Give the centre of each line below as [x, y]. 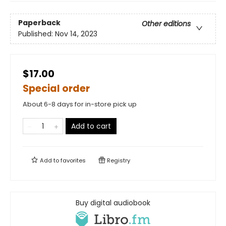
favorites [73, 161]
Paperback [39, 23]
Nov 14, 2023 [76, 34]
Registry [118, 161]
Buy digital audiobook [113, 203]
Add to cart [91, 126]
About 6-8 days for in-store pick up [80, 104]
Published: [37, 34]
